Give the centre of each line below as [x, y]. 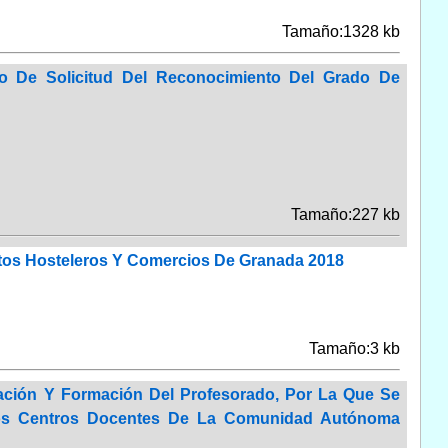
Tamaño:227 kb [345, 214]
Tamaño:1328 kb [340, 31]
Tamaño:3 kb [354, 348]
